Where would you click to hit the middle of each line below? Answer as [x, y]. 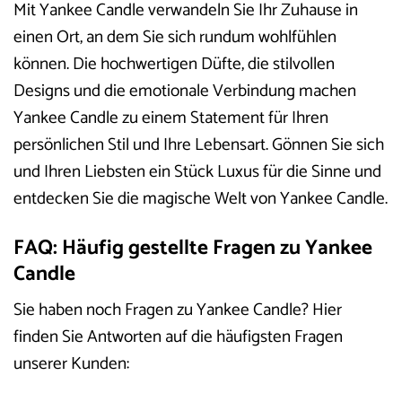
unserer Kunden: [71, 364]
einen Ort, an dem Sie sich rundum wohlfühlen [175, 37]
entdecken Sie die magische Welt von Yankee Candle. [201, 198]
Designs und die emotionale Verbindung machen [185, 91]
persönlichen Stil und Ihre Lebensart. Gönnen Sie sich [199, 144]
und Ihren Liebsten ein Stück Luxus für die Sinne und [197, 171]
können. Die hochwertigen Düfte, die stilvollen [174, 64]
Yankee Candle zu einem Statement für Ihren [171, 118]
